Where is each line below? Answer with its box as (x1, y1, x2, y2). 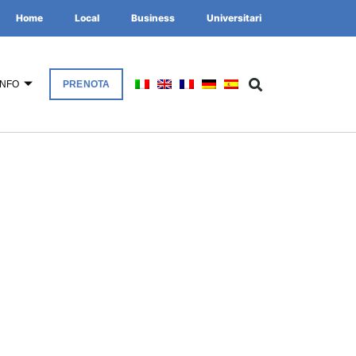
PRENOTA (63, 79, 110, 90)
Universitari (207, 12, 261, 24)
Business (131, 12, 175, 24)
